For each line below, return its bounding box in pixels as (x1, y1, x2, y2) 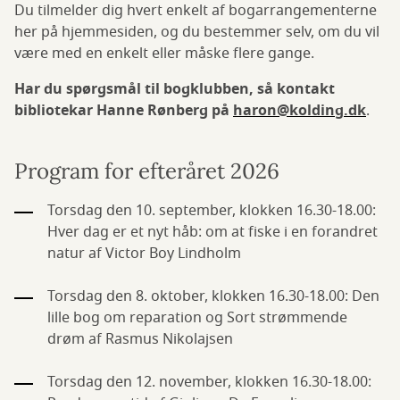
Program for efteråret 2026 (14, 157, 279, 185)
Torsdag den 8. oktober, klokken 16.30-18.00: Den (47, 286, 379, 307)
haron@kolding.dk (233, 100, 366, 121)
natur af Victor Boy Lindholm (47, 243, 241, 264)
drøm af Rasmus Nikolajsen (47, 329, 233, 350)
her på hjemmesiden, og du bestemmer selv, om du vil (14, 21, 379, 43)
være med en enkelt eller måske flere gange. (14, 43, 314, 64)
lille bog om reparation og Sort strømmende (47, 307, 347, 329)
